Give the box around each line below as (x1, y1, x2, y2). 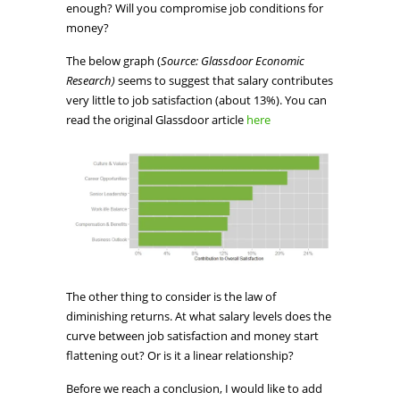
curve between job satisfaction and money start (66, 327, 319, 344)
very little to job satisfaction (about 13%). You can (66, 92, 327, 108)
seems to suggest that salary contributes (115, 72, 333, 88)
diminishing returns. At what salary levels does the (66, 307, 331, 324)
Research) (66, 72, 115, 88)
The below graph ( (66, 53, 161, 69)
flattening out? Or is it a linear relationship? (66, 346, 294, 363)
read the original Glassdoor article (66, 112, 246, 128)
